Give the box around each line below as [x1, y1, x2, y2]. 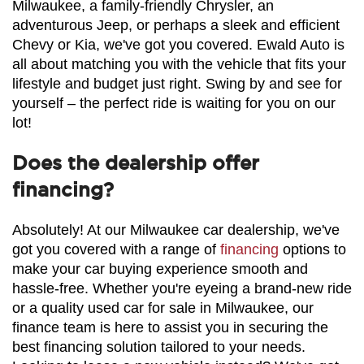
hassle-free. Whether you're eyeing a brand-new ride [12, 279, 352, 297]
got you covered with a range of [12, 240, 220, 258]
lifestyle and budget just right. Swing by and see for [12, 75, 342, 92]
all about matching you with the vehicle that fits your [12, 55, 346, 72]
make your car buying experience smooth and [12, 260, 308, 277]
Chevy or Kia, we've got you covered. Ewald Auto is [12, 36, 344, 53]
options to [279, 240, 346, 258]
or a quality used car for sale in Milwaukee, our [12, 299, 314, 316]
